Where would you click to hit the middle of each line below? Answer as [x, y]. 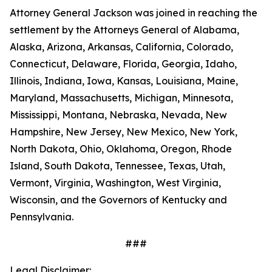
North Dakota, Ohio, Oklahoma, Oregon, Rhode [121, 149]
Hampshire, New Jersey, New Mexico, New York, [124, 132]
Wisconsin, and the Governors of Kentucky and [118, 200]
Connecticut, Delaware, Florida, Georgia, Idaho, [123, 64]
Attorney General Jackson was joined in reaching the [134, 13]
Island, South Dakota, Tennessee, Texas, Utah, [117, 166]
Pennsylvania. [42, 217]
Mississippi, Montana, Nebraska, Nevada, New [118, 115]
